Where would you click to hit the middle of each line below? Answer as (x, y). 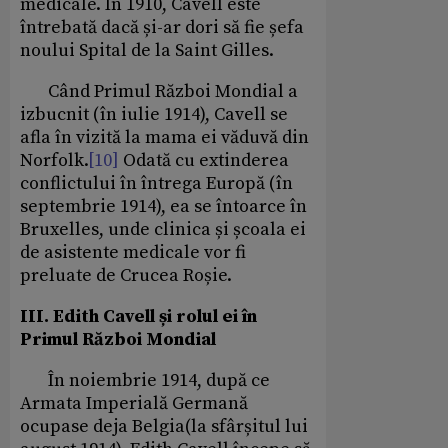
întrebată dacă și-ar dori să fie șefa (162, 28)
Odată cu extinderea (204, 161)
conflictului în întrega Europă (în (156, 184)
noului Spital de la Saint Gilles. (147, 51)
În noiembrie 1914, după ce (145, 381)
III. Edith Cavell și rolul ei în (138, 317)
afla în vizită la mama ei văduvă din (164, 138)
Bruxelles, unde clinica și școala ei (163, 230)
